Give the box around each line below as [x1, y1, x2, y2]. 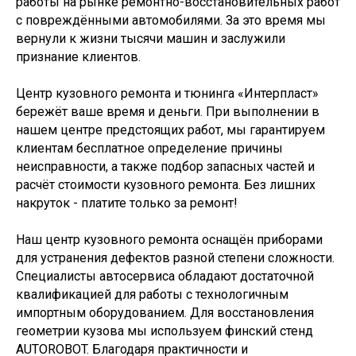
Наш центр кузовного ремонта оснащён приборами [16, 232, 323, 247]
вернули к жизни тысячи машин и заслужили [16, 31, 285, 46]
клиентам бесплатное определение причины [16, 141, 283, 156]
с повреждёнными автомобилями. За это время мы [16, 13, 326, 28]
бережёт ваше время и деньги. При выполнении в [16, 104, 319, 119]
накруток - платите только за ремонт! [16, 195, 238, 211]
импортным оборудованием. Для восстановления [16, 305, 314, 320]
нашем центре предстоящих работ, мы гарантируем [16, 122, 325, 137]
